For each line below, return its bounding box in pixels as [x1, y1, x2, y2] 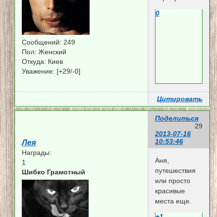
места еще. [155, 197, 191, 205]
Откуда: [22, 57, 46, 65]
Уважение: [22, 67, 55, 75]
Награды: [22, 148, 52, 156]
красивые [155, 186, 185, 195]
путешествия [155, 166, 196, 174]
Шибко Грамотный [22, 168, 86, 176]
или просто [155, 176, 190, 185]
